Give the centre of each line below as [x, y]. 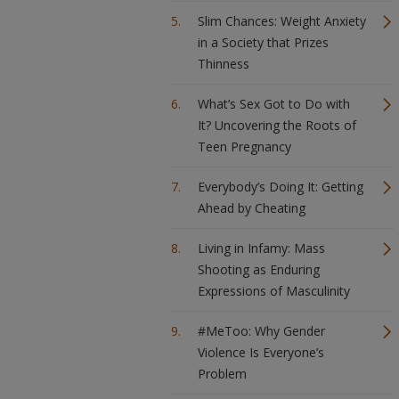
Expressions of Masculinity [274, 291]
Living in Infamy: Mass [261, 248]
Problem [222, 374]
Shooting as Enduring [259, 269]
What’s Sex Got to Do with [274, 104]
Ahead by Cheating [252, 208]
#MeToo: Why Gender [261, 331]
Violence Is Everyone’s [261, 352]
